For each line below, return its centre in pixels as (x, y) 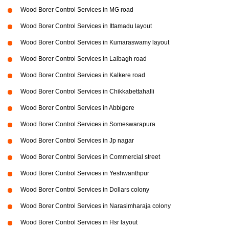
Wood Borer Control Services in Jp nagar (77, 141)
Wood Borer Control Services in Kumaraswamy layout (95, 43)
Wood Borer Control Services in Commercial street (90, 157)
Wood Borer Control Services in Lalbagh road (84, 59)
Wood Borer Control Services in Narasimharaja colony (96, 206)
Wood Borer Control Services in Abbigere (77, 108)
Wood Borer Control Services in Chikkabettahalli (87, 92)
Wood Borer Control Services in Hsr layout (79, 223)
